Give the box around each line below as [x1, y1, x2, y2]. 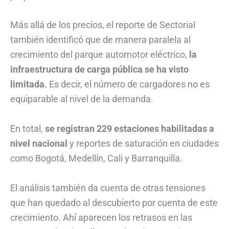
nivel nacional [10, 138, 70, 149]
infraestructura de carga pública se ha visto [10, 64, 189, 75]
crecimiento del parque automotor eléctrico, [10, 49, 189, 60]
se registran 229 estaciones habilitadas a [45, 123, 214, 134]
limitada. [10, 79, 47, 90]
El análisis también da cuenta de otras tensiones [10, 182, 205, 194]
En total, [10, 123, 45, 134]
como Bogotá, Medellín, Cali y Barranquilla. [10, 153, 182, 164]
